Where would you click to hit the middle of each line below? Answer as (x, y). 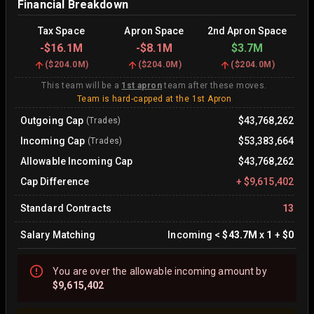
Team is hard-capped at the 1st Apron (154, 99)
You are (71, 271)
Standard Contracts (66, 208)
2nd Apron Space (247, 31)
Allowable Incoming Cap (77, 161)
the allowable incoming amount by (188, 271)
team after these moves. (214, 86)
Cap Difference (55, 182)
